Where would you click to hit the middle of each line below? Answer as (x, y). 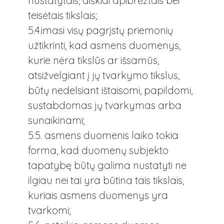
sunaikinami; (56, 120)
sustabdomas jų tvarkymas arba (105, 105)
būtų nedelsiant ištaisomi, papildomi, (110, 90)
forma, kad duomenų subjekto (98, 150)
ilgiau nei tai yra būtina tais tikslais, (106, 180)
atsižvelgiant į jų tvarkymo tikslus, (104, 75)
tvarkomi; (49, 210)
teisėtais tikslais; (62, 15)
